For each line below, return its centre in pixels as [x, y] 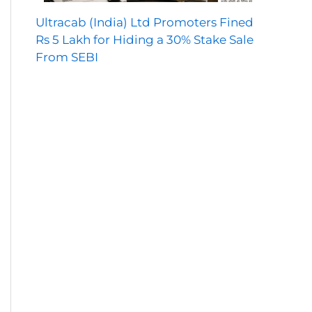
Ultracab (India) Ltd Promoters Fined [145, 22]
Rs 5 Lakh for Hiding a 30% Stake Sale [145, 39]
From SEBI [67, 57]
